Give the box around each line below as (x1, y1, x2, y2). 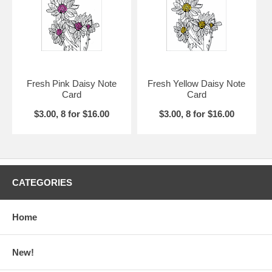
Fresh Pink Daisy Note (26, 78, 117, 89)
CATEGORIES (12, 177, 72, 188)
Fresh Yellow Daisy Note (148, 78, 246, 89)
